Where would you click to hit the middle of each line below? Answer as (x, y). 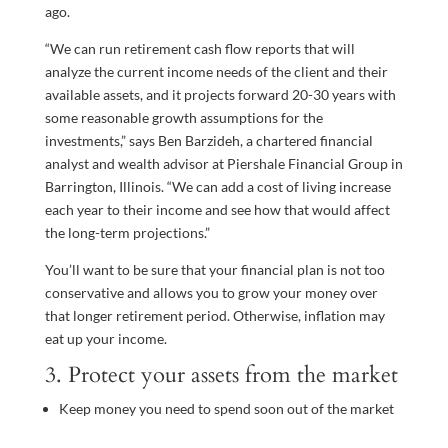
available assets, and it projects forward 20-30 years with (220, 94)
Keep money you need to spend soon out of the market (226, 408)
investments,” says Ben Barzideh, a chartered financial (208, 140)
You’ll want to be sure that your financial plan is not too (214, 269)
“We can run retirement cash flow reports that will (199, 48)
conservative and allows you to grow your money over (211, 292)
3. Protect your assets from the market (221, 374)
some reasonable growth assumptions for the (183, 117)
